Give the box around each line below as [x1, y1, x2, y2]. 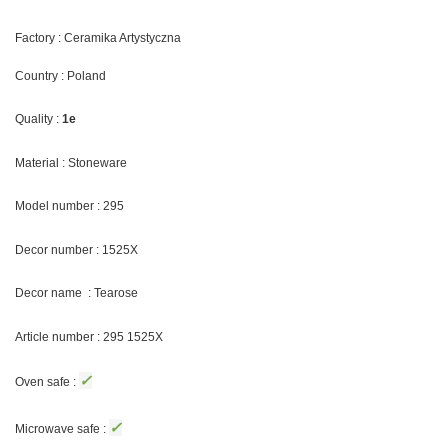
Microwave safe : [15, 421, 109, 436]
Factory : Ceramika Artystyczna [15, 30, 181, 45]
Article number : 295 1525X [15, 329, 166, 344]
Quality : [15, 112, 62, 127]
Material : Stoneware [15, 155, 127, 170]
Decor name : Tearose [15, 286, 138, 301]
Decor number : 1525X [15, 242, 141, 257]
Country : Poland [15, 68, 106, 83]
